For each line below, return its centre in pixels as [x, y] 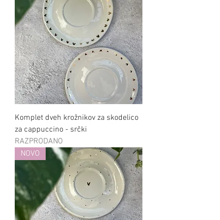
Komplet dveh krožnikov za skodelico [77, 118]
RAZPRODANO [39, 142]
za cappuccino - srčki [51, 130]
